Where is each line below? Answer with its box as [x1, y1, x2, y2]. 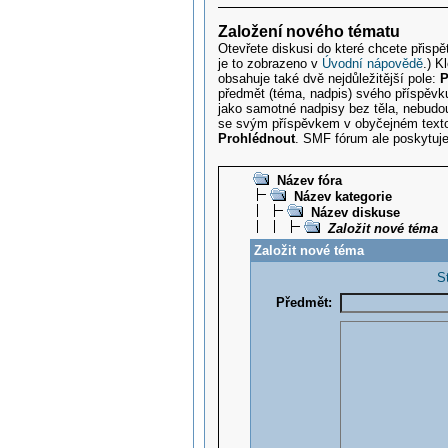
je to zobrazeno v [218, 56, 323, 72]
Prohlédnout [218, 131, 296, 147]
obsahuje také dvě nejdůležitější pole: [218, 71, 441, 87]
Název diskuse [310, 204, 400, 220]
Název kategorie [293, 188, 392, 204]
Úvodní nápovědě [322, 56, 424, 72]
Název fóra [276, 172, 342, 188]
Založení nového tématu [218, 23, 401, 41]
